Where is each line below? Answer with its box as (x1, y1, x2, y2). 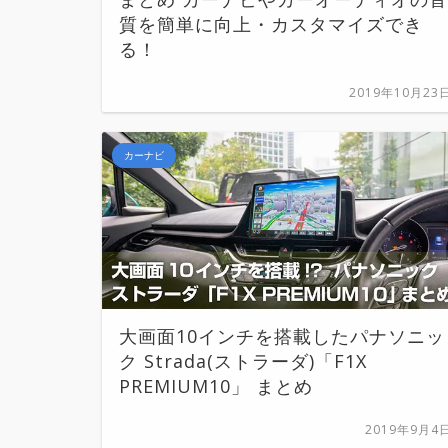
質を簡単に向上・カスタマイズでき (119, 11, 423, 36)
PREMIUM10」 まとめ (119, 374, 313, 399)
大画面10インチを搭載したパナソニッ (119, 324, 445, 349)
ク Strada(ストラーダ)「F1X (119, 349, 367, 374)
